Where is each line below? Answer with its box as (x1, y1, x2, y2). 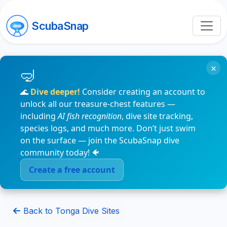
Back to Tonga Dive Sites (21, 205, 120, 216)
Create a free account (29, 164, 115, 175)
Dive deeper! (30, 86, 80, 97)
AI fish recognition (58, 110, 122, 122)
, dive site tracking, (122, 110, 193, 122)
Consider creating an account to (80, 86, 205, 97)
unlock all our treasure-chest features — (20, 98, 175, 109)
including (20, 110, 58, 122)
